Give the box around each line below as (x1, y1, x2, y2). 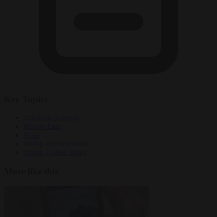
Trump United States (23, 148, 86, 157)
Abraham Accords (23, 113, 79, 122)
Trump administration (23, 139, 89, 148)
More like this (4, 166, 58, 176)
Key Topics (4, 93, 47, 104)
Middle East (23, 122, 60, 131)
